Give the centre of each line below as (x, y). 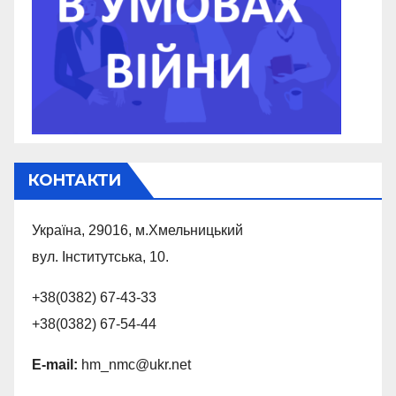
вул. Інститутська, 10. (100, 256)
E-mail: (55, 364)
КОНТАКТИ (74, 180)
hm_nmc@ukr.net (134, 364)
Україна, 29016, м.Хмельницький (137, 230)
